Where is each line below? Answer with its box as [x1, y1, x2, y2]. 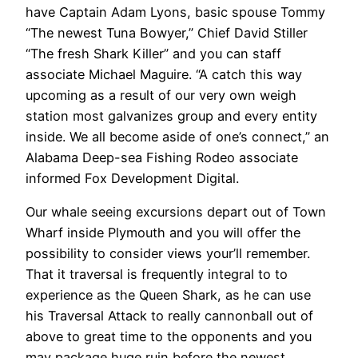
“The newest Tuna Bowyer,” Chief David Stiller [26, 24, 308, 41]
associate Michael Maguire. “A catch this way [26, 66, 302, 82]
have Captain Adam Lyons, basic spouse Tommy [26, 3, 325, 20]
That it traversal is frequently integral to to [26, 266, 288, 282]
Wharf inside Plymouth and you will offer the [26, 225, 300, 241]
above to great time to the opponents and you [26, 328, 312, 344]
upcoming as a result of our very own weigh [26, 86, 296, 103]
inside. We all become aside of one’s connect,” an [26, 128, 329, 145]
